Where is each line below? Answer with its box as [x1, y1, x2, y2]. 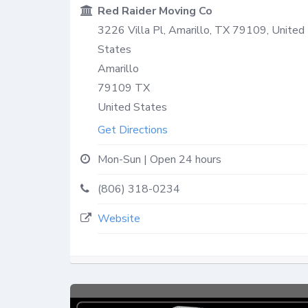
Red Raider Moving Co [98, 3, 212, 19]
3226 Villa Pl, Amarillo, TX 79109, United [98, 22, 305, 38]
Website [98, 210, 140, 226]
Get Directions [98, 122, 168, 137]
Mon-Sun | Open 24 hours [98, 151, 221, 167]
